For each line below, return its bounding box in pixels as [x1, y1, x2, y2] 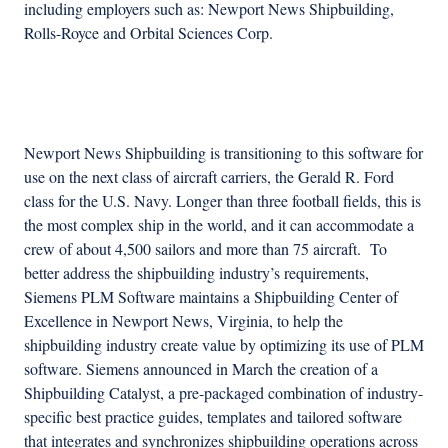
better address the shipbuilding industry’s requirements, [24, 261, 369, 283]
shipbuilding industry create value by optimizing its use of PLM [24, 333, 424, 355]
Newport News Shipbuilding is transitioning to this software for [24, 141, 423, 163]
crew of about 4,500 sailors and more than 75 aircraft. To [24, 237, 387, 259]
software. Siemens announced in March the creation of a [24, 357, 378, 379]
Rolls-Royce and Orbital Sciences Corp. [24, 21, 273, 43]
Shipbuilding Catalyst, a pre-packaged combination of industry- [24, 381, 423, 403]
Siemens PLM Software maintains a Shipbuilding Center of [24, 285, 398, 307]
